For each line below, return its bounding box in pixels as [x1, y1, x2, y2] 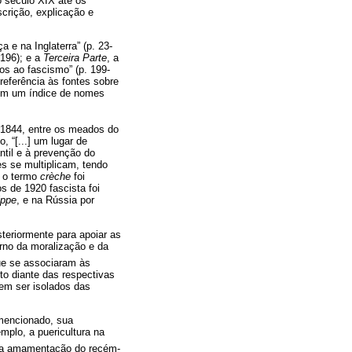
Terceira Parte [43, 51, 107, 64]
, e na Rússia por [16, 194, 94, 207]
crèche [40, 170, 71, 183]
